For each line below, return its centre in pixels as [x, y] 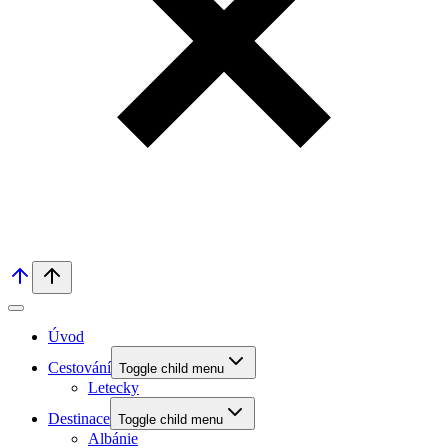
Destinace [79, 419]
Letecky [113, 388]
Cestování [79, 368]
